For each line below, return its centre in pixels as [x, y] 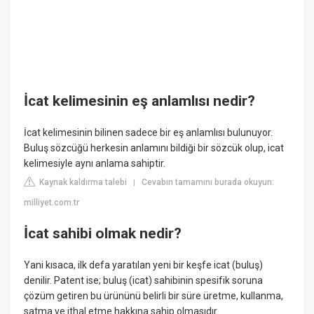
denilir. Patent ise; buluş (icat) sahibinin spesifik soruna [144, 281]
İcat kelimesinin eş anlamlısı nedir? [140, 101]
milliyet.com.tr [52, 203]
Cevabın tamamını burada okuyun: [208, 183]
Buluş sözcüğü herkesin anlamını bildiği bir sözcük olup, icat [154, 148]
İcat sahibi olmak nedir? [103, 233]
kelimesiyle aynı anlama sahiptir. [95, 164]
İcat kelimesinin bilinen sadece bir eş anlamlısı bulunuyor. [149, 133]
